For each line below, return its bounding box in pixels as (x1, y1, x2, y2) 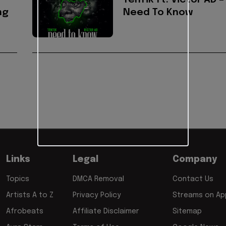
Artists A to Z (6, 192, 53, 199)
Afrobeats (6, 208, 43, 215)
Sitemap (173, 208, 202, 215)
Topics (6, 176, 29, 183)
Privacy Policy (73, 192, 121, 199)
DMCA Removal (73, 176, 124, 183)
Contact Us (173, 176, 213, 183)
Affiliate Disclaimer (73, 208, 139, 215)
